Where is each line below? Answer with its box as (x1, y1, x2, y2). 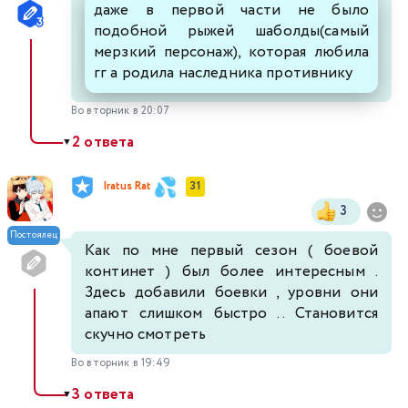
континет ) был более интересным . (85, 260, 378, 283)
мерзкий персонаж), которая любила (94, 40, 369, 64)
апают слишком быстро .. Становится (85, 301, 378, 325)
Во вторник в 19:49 (71, 354, 171, 371)
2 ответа (72, 130, 135, 154)
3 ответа (72, 382, 135, 406)
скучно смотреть (85, 322, 210, 346)
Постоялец (10, 228, 58, 242)
